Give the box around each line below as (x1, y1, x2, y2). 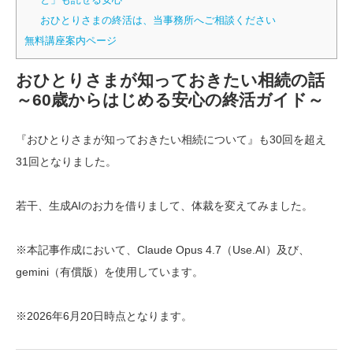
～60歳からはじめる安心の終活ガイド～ (16, 90, 324, 109)
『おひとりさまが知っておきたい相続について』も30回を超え (16, 132, 326, 146)
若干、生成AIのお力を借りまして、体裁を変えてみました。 (16, 199, 313, 212)
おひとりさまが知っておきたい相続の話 (16, 70, 325, 89)
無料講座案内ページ (24, 34, 117, 46)
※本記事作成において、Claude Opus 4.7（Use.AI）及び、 (16, 243, 310, 256)
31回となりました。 (16, 154, 117, 168)
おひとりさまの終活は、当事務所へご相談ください (39, 13, 276, 26)
